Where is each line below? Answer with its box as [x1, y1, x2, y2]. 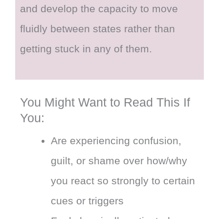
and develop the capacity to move [20, 3, 178, 14]
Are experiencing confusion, [51, 135, 182, 146]
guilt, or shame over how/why [51, 155, 188, 166]
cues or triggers [51, 195, 124, 206]
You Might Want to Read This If [20, 95, 191, 109]
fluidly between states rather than [20, 23, 175, 34]
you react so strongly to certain [51, 175, 196, 186]
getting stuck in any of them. [20, 43, 153, 54]
